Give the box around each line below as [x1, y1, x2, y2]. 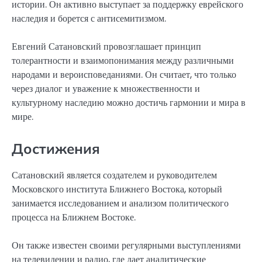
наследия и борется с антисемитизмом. [12, 11, 166, 25]
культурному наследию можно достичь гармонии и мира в [12, 96, 246, 110]
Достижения [12, 140, 100, 158]
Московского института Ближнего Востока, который [12, 182, 222, 196]
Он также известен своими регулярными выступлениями [12, 239, 241, 253]
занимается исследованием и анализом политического [12, 196, 229, 211]
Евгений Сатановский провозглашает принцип [12, 40, 201, 54]
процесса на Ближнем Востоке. [12, 211, 136, 225]
